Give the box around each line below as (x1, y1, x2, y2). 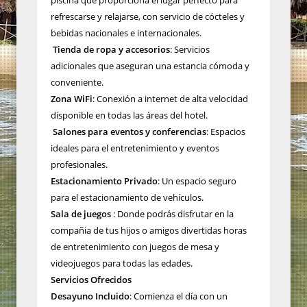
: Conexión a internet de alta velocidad (93, 92, 248, 105)
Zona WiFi (51, 92, 93, 105)
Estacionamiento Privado (51, 174, 158, 187)
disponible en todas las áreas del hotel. (51, 108, 208, 121)
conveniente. (51, 75, 103, 88)
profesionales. (51, 158, 108, 171)
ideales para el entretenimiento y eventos (51, 141, 219, 154)
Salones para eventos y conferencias (51, 125, 206, 138)
